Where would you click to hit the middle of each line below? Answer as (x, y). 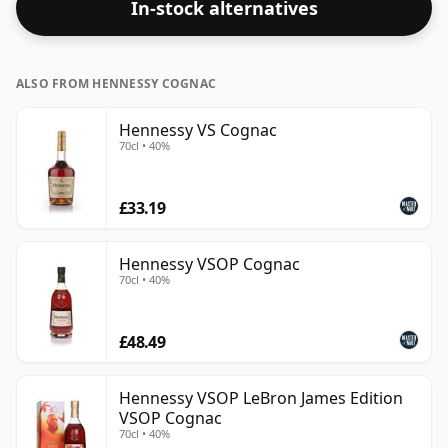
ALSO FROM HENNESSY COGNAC (116, 84)
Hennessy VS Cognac (198, 130)
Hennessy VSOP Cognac (209, 264)
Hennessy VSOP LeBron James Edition (261, 398)
